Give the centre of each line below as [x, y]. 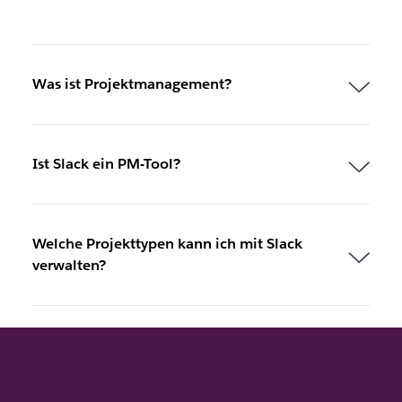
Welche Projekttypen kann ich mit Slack [167, 243]
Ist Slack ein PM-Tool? [106, 163]
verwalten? [69, 265]
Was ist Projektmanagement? [131, 83]
